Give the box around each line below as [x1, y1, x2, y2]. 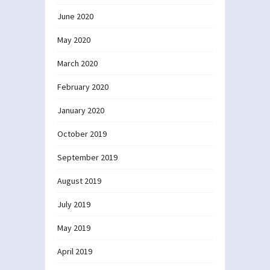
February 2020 [57, 81, 108, 92]
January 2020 [57, 104, 104, 116]
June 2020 [57, 10, 93, 22]
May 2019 [57, 222, 90, 233]
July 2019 [57, 198, 90, 210]
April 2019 [57, 245, 92, 257]
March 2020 [57, 57, 98, 69]
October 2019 [57, 128, 107, 139]
